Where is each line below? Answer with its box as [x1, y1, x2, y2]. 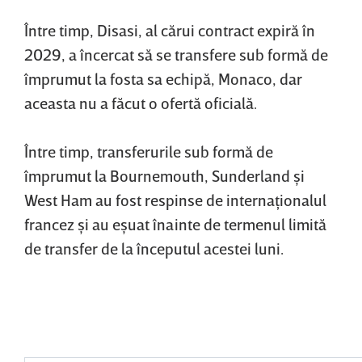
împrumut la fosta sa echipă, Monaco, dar [24, 69, 302, 89]
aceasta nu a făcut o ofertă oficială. [24, 93, 257, 113]
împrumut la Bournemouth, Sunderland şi [24, 166, 305, 186]
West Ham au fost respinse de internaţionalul [24, 190, 326, 210]
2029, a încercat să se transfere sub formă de [24, 44, 328, 65]
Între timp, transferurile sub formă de [24, 141, 273, 162]
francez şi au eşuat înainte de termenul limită [24, 214, 326, 234]
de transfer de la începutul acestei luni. [24, 238, 284, 259]
